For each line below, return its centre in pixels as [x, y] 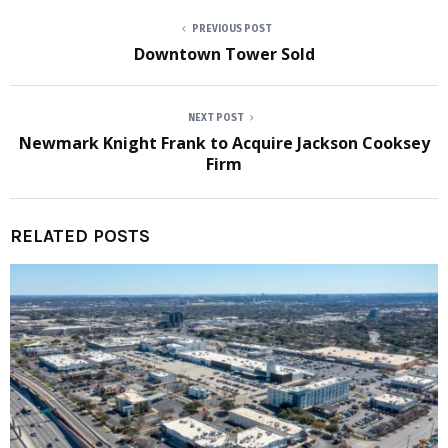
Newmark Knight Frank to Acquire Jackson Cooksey [224, 143]
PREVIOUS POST [232, 29]
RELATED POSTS [80, 236]
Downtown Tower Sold [224, 54]
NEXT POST [216, 118]
